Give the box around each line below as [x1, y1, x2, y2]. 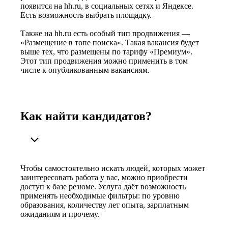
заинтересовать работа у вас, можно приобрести [20, 173, 188, 182]
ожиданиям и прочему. [20, 209, 99, 218]
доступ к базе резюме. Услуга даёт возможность [20, 182, 186, 191]
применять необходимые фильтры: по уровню [20, 191, 180, 200]
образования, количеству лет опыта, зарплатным [20, 200, 189, 209]
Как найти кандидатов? [20, 109, 152, 123]
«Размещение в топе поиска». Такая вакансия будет [20, 38, 199, 47]
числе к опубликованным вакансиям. [20, 66, 150, 75]
